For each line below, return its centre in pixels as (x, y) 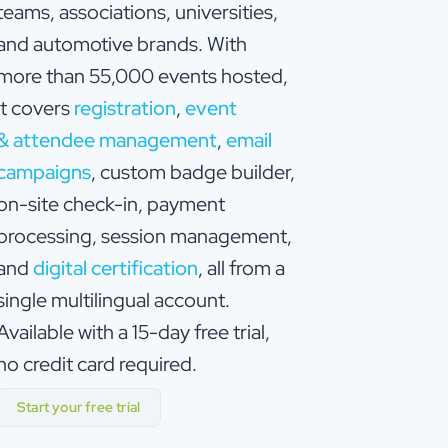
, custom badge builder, (193, 171)
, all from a (241, 267)
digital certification (115, 267)
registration (125, 107)
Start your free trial (79, 406)
